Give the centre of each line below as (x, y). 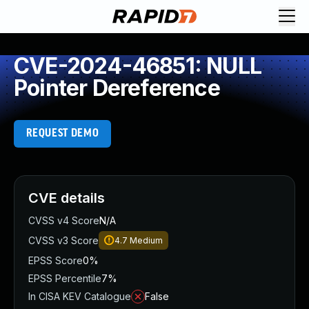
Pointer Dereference (117, 88)
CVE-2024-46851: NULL (138, 66)
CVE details (67, 198)
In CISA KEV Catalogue (80, 296)
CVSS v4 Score (64, 220)
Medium (146, 240)
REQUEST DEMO (62, 133)
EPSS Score (56, 260)
